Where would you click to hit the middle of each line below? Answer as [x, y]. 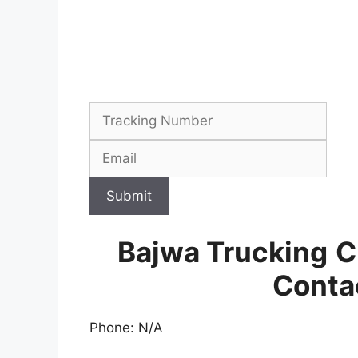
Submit [129, 195]
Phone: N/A [126, 328]
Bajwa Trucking [222, 252]
